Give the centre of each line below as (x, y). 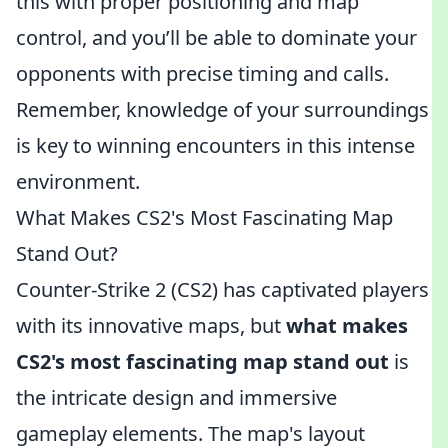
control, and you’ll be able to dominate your (216, 37)
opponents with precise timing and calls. (202, 73)
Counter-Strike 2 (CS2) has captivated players (222, 289)
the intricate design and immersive (176, 397)
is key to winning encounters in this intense (215, 145)
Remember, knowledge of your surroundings (222, 109)
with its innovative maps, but (151, 325)
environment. (78, 181)
